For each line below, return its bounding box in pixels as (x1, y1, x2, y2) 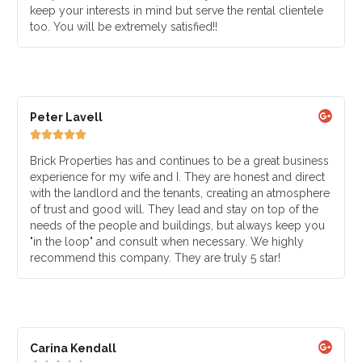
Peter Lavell (29, 111, 103, 124)
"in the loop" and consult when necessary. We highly (29, 235, 304, 248)
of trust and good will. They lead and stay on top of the (29, 203, 318, 216)
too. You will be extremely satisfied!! (29, 20, 217, 33)
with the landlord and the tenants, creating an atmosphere (29, 187, 330, 200)
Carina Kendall (29, 342, 116, 355)
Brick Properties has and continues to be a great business (29, 154, 329, 167)
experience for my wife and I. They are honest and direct (29, 170, 325, 183)
